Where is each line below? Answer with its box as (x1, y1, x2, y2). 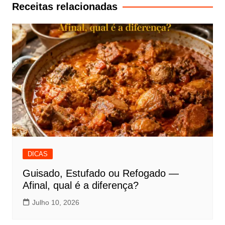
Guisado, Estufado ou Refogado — (22, 167, 179, 179)
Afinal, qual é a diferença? (22, 179, 139, 191)
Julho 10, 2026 (32, 198, 79, 206)
